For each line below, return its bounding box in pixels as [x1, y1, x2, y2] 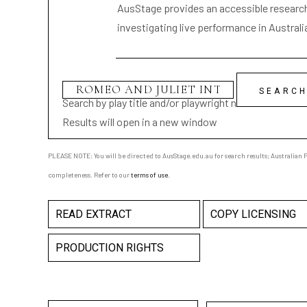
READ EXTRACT [56, 208, 132, 221]
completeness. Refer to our [48, 171, 131, 179]
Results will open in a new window [62, 115, 217, 128]
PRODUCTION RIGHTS [56, 241, 164, 254]
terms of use [131, 171, 168, 179]
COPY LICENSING [210, 208, 296, 221]
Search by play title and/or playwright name [62, 96, 256, 109]
